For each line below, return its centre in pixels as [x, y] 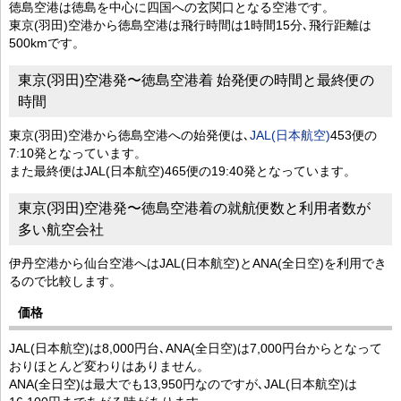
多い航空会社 [61, 229]
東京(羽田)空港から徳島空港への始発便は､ [129, 135]
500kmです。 [47, 43]
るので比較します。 [65, 281]
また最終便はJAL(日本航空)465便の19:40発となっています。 [183, 171]
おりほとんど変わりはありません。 [109, 366]
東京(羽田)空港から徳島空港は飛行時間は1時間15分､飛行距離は [190, 25]
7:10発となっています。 [78, 153]
